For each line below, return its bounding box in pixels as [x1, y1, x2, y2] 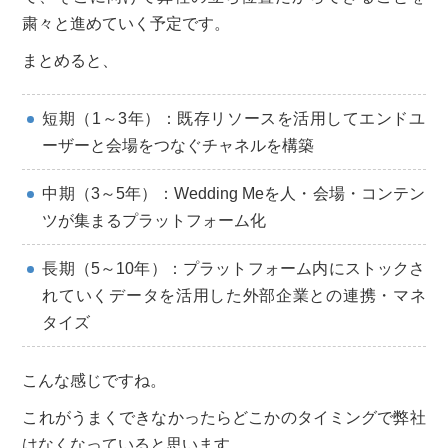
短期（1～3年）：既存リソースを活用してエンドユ [42, 109, 426, 127]
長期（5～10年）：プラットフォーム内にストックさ [42, 259, 426, 277]
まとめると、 [22, 51, 119, 69]
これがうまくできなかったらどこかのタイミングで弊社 [22, 408, 426, 426]
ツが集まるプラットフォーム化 [42, 211, 267, 229]
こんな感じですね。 [22, 371, 167, 389]
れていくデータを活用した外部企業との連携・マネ [42, 286, 426, 304]
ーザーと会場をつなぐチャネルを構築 [42, 136, 315, 154]
